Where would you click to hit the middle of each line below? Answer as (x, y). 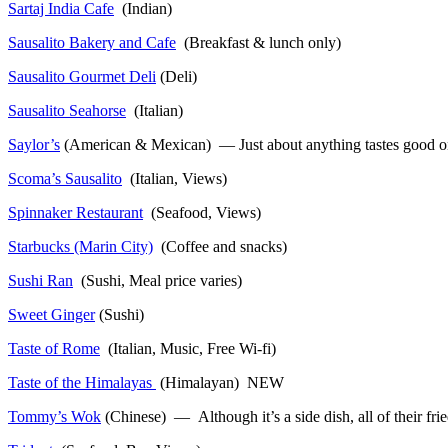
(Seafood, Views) (202, 212)
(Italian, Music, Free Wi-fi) (188, 348)
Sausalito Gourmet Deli (82, 76)
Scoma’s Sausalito (65, 178)
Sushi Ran (40, 280)
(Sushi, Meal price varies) (157, 280)
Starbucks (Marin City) (80, 246)
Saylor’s (34, 144)
